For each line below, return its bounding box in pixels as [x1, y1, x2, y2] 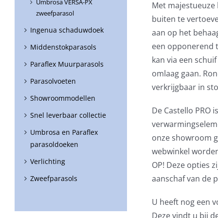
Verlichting [30, 157, 65, 166]
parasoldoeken [30, 140, 78, 149]
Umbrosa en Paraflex [30, 127, 98, 137]
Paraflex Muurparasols [30, 59, 104, 69]
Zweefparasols [30, 174, 77, 183]
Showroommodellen [30, 93, 95, 103]
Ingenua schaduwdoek [30, 25, 104, 35]
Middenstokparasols [30, 42, 96, 52]
